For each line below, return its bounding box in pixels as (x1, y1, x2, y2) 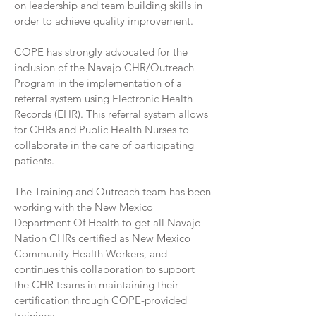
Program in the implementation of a (14, 76, 182, 90)
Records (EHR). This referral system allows (14, 107, 208, 121)
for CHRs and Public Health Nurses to (14, 123, 189, 136)
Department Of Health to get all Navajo (14, 216, 201, 229)
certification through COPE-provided (14, 293, 187, 307)
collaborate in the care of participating (14, 138, 194, 152)
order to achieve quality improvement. (14, 14, 193, 28)
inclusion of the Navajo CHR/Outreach (14, 61, 194, 74)
